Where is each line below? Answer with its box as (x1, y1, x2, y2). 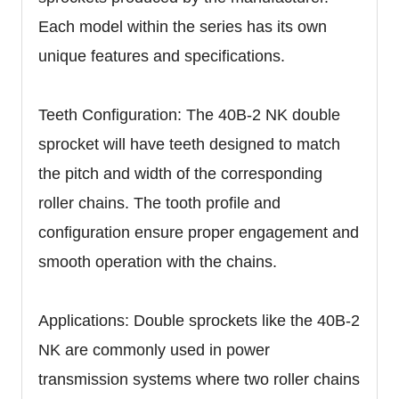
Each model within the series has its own (38, 17, 327, 36)
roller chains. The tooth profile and (38, 193, 281, 212)
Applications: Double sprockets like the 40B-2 (38, 311, 360, 330)
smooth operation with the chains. (38, 252, 277, 271)
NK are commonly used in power (38, 340, 270, 359)
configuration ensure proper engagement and (38, 223, 359, 241)
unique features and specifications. (38, 46, 285, 65)
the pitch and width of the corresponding (38, 164, 322, 183)
